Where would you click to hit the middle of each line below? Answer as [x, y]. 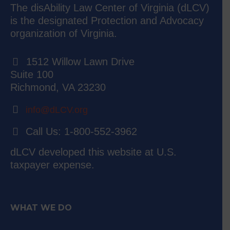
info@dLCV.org [57, 110]
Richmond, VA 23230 [58, 88]
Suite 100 [32, 75]
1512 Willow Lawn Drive [81, 62]
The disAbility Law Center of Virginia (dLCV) [110, 8]
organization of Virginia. [64, 34]
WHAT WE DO [41, 208]
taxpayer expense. [53, 165]
